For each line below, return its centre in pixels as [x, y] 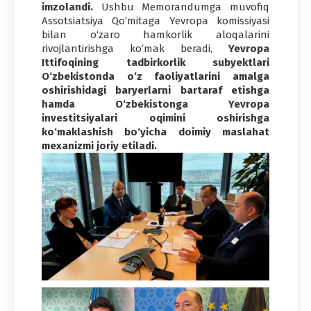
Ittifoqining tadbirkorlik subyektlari [155, 62]
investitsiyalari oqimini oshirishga [155, 118]
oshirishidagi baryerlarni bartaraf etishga [155, 90]
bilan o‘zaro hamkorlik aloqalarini [155, 34]
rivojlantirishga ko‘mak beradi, [135, 48]
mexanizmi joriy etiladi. [99, 145]
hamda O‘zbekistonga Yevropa [155, 104]
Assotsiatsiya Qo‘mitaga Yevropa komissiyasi [155, 20]
